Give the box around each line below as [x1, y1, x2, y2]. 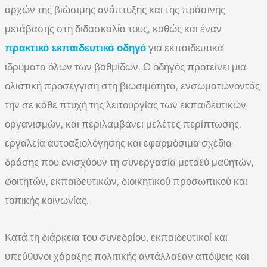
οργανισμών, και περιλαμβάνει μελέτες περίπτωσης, [5, 117, 241, 130]
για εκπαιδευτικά [146, 41, 223, 54]
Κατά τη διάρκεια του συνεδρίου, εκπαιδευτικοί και [5, 231, 228, 243]
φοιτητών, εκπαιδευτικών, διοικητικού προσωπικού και [5, 175, 247, 187]
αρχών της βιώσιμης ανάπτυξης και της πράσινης [5, 3, 225, 15]
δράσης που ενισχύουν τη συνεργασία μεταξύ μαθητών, [5, 156, 254, 168]
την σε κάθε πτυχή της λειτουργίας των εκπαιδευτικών [5, 98, 246, 111]
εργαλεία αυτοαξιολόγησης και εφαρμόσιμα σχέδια [5, 136, 232, 149]
